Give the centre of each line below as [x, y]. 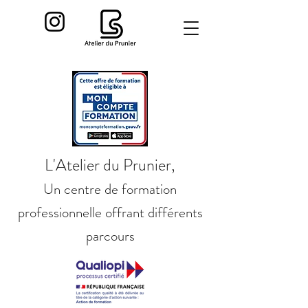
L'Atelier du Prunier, [110, 165]
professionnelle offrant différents [110, 212]
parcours [110, 236]
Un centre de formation [110, 189]
